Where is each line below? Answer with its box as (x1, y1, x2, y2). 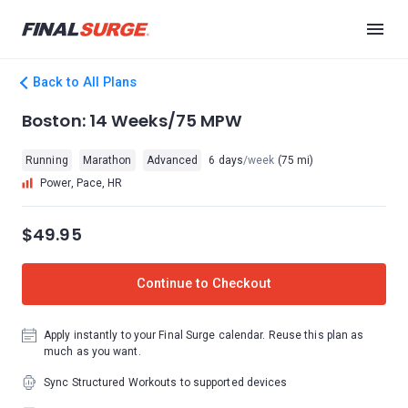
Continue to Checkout (137, 276, 271, 291)
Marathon (82, 154, 132, 167)
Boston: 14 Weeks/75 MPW (22, 109, 243, 132)
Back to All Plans (33, 75, 137, 90)
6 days (209, 154, 243, 167)
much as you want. (44, 345, 141, 358)
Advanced (146, 154, 199, 167)
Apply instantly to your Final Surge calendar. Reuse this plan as (44, 329, 364, 342)
